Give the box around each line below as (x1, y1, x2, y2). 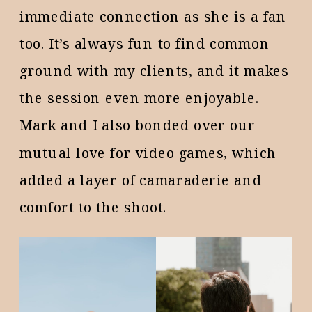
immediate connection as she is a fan (19, 6, 287, 26)
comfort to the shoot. (19, 198, 167, 217)
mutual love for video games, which (19, 143, 277, 162)
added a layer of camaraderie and (19, 170, 262, 189)
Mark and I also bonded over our (19, 116, 256, 135)
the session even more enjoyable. (19, 88, 259, 107)
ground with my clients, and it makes (19, 61, 289, 80)
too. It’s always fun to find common (19, 33, 270, 53)
